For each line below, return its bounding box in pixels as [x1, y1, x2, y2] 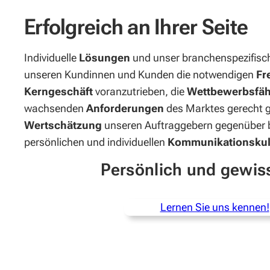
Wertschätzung [24, 119, 104, 132]
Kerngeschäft [24, 85, 95, 98]
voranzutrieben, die [95, 85, 187, 98]
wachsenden [24, 102, 86, 115]
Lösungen [79, 51, 133, 64]
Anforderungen [86, 102, 166, 115]
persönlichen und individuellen [24, 136, 168, 149]
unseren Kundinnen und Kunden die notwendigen [24, 68, 256, 81]
